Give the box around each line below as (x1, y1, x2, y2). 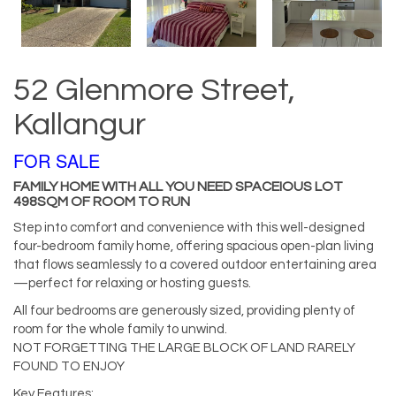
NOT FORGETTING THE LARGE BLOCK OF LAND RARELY (13, 341, 355, 355)
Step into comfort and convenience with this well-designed (13, 221, 365, 235)
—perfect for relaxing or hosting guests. (13, 277, 251, 291)
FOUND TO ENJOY (13, 360, 125, 374)
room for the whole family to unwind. (13, 323, 227, 337)
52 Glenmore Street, (13, 73, 295, 108)
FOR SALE (13, 148, 100, 174)
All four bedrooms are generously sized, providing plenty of (13, 304, 355, 318)
